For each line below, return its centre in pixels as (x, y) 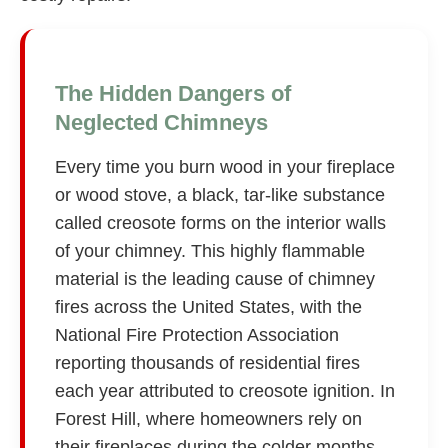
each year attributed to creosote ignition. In (225, 390)
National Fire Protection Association (197, 334)
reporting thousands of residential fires (207, 362)
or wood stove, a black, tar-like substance (220, 194)
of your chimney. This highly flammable (210, 250)
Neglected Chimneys (161, 122)
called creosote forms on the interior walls (220, 222)
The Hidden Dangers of (173, 93)
